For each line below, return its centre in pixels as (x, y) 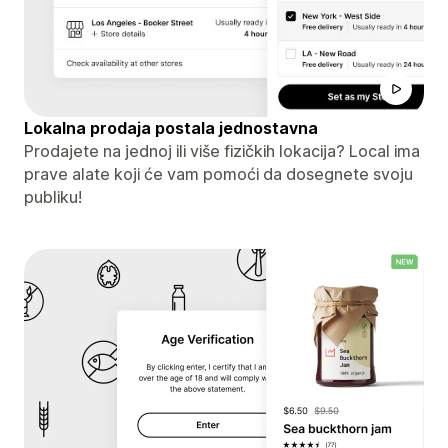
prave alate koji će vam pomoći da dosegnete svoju (218, 173)
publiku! (53, 196)
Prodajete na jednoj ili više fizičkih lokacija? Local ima (222, 150)
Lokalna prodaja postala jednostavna (171, 127)
